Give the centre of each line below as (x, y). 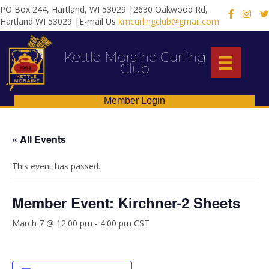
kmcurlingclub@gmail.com (169, 21)
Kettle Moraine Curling (134, 57)
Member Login (134, 101)
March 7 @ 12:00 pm (52, 223)
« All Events (39, 139)
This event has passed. (56, 166)
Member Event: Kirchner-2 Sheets (126, 203)
